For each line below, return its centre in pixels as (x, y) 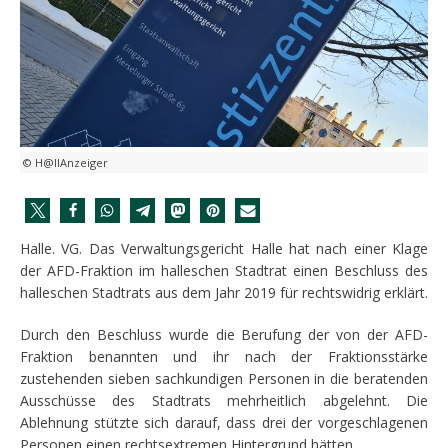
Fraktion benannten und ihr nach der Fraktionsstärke (224, 357)
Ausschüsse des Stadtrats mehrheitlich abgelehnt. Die (224, 401)
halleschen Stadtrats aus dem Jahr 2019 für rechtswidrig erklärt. (224, 293)
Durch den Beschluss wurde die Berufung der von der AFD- (224, 335)
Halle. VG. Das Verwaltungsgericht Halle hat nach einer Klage (224, 249)
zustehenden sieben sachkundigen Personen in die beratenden (224, 379)
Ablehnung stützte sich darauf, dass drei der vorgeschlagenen (224, 423)
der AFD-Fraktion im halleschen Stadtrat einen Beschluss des (224, 271)
